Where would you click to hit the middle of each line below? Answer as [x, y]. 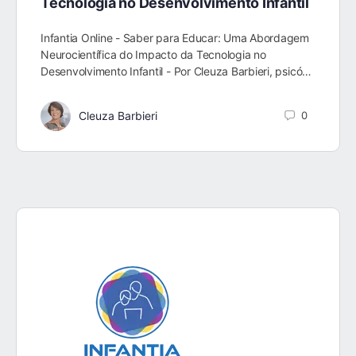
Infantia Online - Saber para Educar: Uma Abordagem [175, 37]
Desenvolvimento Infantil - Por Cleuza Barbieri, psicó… [176, 71]
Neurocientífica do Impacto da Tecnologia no [153, 54]
